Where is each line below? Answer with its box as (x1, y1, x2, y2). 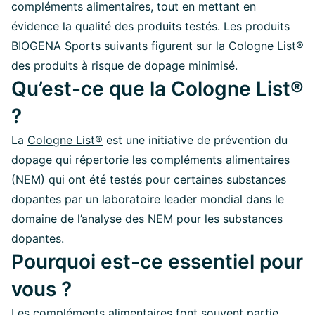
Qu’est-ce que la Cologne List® (11, 76, 304, 101)
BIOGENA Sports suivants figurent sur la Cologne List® (11, 38, 304, 53)
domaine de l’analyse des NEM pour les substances (11, 211, 283, 226)
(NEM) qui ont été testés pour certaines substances (11, 172, 286, 186)
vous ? (11, 276, 72, 301)
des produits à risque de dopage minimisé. (11, 58, 238, 72)
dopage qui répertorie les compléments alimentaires (11, 152, 290, 167)
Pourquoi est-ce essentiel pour (11, 249, 303, 274)
